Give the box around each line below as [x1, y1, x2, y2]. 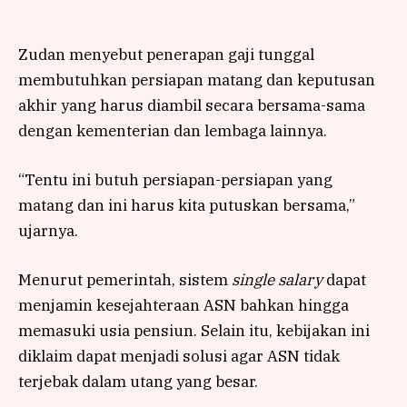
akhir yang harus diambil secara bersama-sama [18, 94, 365, 115]
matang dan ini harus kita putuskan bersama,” [18, 194, 355, 215]
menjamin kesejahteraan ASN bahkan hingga [18, 295, 349, 316]
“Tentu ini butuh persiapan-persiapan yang [18, 169, 333, 190]
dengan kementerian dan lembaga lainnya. [18, 120, 327, 141]
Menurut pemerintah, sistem [18, 270, 232, 291]
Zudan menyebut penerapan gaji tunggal [18, 44, 314, 65]
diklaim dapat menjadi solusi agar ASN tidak [18, 346, 340, 367]
